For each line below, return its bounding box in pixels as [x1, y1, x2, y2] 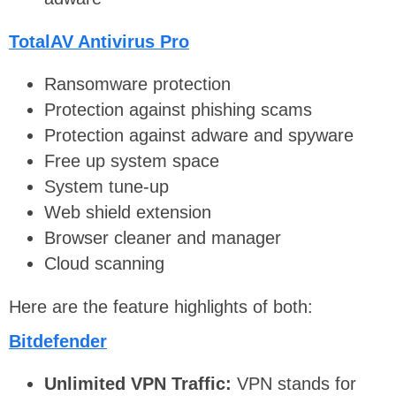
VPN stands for [237, 374, 356, 394]
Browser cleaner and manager [44, 228, 281, 248]
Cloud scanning [44, 254, 164, 274]
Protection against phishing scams [44, 100, 312, 120]
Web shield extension [44, 202, 211, 223]
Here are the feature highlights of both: [9, 296, 313, 316]
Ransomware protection [44, 74, 231, 95]
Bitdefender [9, 331, 107, 351]
